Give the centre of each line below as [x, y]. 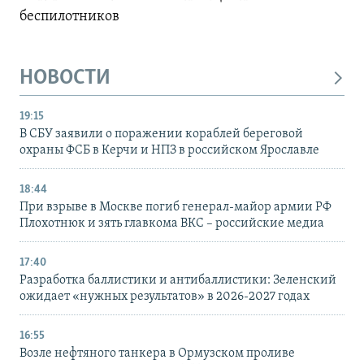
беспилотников [69, 16]
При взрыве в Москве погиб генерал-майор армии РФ [175, 208]
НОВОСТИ [65, 78]
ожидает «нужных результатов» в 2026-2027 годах [165, 297]
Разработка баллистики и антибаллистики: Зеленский [178, 281]
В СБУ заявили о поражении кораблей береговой [161, 134]
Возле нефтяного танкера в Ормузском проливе [157, 354]
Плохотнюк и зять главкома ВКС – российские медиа [172, 224]
